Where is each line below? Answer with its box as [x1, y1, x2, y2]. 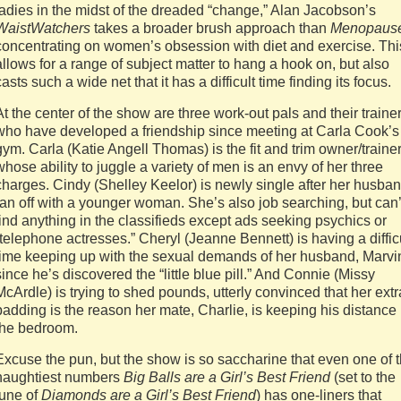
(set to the [334, 370, 396, 385]
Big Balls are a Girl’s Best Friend [124, 370, 334, 385]
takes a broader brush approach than [90, 21, 330, 36]
